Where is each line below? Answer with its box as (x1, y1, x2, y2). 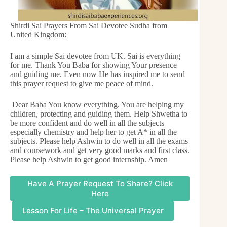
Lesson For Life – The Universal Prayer (22, 206, 164, 216)
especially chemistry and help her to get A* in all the (10, 127, 177, 136)
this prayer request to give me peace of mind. (10, 79, 153, 88)
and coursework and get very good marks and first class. (10, 145, 190, 155)
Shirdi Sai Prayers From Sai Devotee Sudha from (10, 21, 167, 30)
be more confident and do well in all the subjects (10, 118, 164, 127)
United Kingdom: (10, 30, 66, 39)
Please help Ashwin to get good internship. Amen (10, 155, 168, 164)
